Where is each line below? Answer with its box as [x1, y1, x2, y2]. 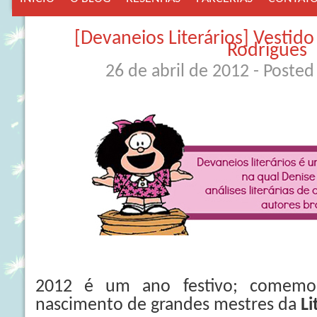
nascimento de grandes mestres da [35, 296, 301, 315]
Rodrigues [227, 41, 307, 61]
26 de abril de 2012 [105, 62, 253, 81]
